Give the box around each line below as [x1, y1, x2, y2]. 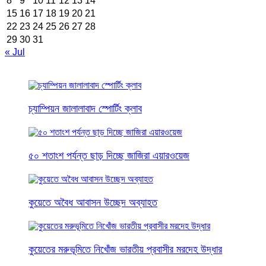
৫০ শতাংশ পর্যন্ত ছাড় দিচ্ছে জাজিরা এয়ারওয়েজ [28, 149, 189, 161]
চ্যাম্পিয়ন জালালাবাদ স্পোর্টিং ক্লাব [28, 102, 142, 115]
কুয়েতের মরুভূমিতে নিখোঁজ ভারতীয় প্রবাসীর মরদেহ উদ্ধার [28, 243, 222, 255]
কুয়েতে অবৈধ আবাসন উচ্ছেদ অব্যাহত [28, 196, 157, 208]
